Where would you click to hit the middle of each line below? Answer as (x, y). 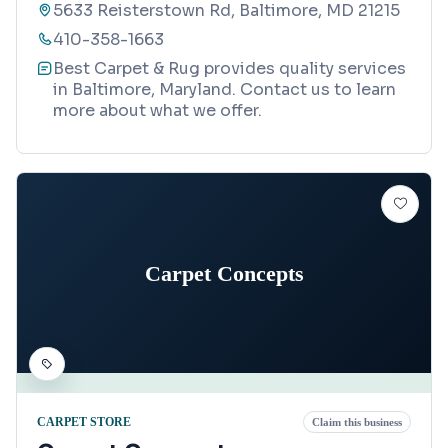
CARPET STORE (84, 421)
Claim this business (357, 422)
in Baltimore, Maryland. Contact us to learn (224, 90)
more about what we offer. (157, 111)
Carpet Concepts (224, 273)
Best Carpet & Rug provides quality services (229, 69)
